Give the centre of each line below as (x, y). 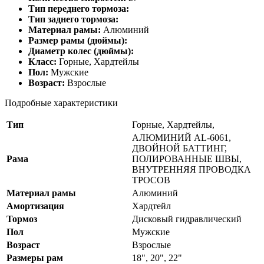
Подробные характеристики (61, 103)
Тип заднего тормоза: (73, 19)
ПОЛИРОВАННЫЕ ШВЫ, (187, 159)
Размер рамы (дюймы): (78, 41)
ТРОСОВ (151, 180)
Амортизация (35, 206)
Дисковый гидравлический (187, 219)
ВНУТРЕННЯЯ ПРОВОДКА (192, 170)
